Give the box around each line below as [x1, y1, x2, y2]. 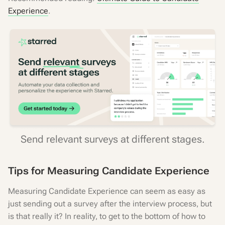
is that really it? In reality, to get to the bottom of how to [8, 211, 205, 221]
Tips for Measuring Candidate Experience [8, 165, 209, 177]
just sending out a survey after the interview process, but [8, 199, 212, 208]
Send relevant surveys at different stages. [20, 133, 205, 145]
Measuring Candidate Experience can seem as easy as [8, 186, 205, 196]
